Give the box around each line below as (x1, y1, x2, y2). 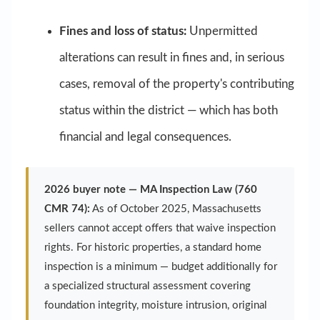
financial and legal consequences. (59, 131, 231, 144)
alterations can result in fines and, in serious (59, 51, 284, 64)
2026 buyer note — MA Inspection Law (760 (44, 184, 257, 196)
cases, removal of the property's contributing (59, 78, 294, 91)
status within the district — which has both (59, 104, 278, 117)
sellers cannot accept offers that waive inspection (44, 223, 276, 234)
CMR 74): (44, 204, 90, 215)
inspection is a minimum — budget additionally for (44, 261, 277, 273)
